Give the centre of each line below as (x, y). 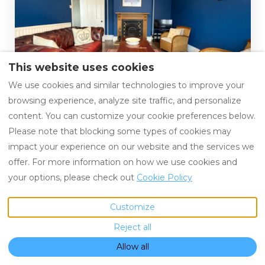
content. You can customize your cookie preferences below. (132, 116)
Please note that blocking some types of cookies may (120, 131)
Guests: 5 (41, 110)
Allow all (132, 247)
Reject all (132, 227)
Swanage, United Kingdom (78, 98)
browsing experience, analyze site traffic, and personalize (125, 100)
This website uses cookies (81, 67)
